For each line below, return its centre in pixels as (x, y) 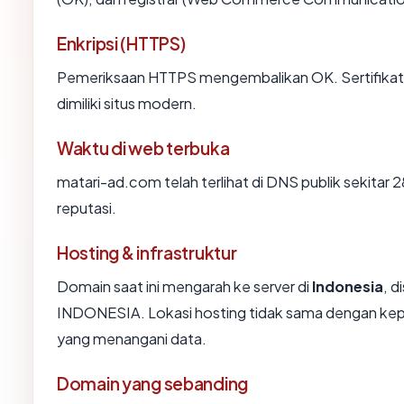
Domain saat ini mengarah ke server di (184, 287)
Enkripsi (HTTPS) (121, 44)
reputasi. (87, 208)
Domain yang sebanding (153, 384)
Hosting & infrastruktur (147, 253)
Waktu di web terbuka (143, 148)
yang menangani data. (132, 339)
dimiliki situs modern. (127, 104)
